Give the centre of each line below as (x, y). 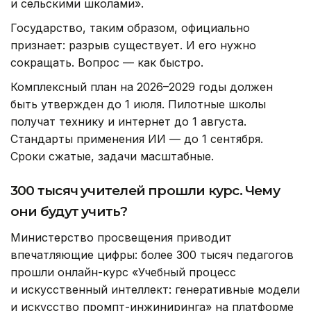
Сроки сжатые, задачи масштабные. (112, 157)
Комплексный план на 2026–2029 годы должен (142, 87)
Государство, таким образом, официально (130, 28)
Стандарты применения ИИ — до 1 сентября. (137, 139)
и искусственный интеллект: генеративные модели (155, 290)
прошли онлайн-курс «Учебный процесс (123, 272)
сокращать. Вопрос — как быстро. (107, 63)
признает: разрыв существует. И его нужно (133, 45)
